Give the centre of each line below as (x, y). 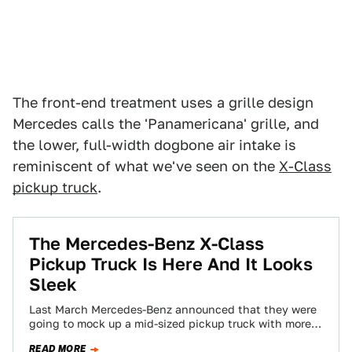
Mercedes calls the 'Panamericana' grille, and (166, 124)
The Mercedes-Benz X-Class (147, 244)
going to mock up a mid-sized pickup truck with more (170, 324)
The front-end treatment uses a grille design (163, 103)
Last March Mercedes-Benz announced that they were (173, 310)
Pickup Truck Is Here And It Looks (171, 264)
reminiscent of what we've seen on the (146, 166)
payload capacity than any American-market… (152, 338)
